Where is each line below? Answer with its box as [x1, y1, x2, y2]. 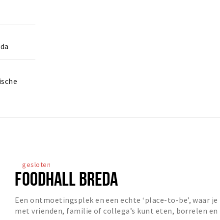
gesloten [22, 160, 51, 169]
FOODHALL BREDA [15, 168, 118, 190]
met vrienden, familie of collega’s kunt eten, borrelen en [15, 206, 218, 216]
